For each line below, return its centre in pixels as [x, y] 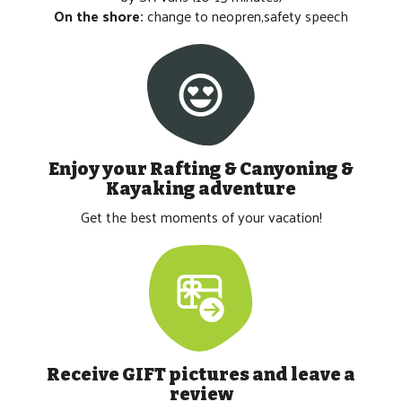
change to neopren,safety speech [248, 15]
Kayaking [151, 189]
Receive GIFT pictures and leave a [201, 374]
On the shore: [100, 15]
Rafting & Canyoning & [252, 169]
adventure [246, 189]
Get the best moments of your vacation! [201, 217]
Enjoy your [99, 169]
